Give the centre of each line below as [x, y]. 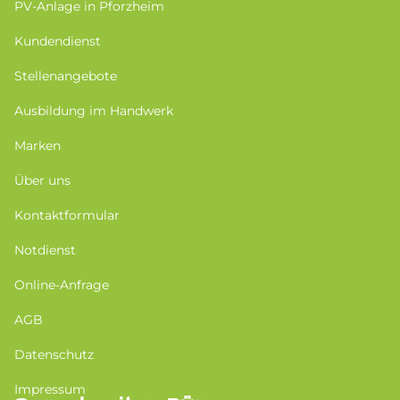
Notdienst [45, 250]
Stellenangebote [66, 76]
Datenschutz [54, 355]
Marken [37, 146]
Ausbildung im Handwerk [94, 111]
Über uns [42, 181]
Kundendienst [58, 42]
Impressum [50, 390]
